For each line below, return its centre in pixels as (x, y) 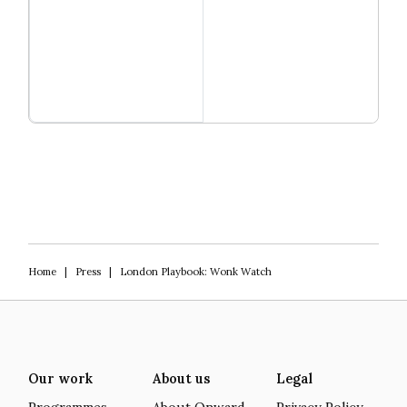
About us (181, 378)
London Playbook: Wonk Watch (195, 271)
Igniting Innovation (87, 130)
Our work (60, 378)
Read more (250, 107)
